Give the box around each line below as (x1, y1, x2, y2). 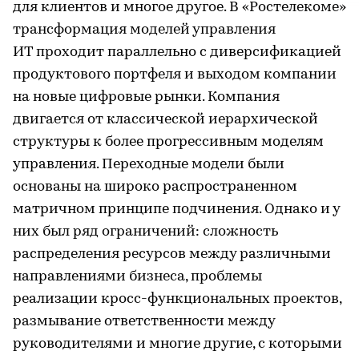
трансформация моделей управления (13, 22, 276, 38)
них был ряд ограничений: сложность (13, 224, 278, 240)
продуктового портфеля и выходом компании (13, 67, 337, 83)
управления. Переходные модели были (13, 157, 284, 172)
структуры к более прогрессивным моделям (13, 135, 324, 150)
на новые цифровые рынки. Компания (13, 90, 280, 105)
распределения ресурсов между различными (13, 247, 331, 262)
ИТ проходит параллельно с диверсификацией (13, 45, 341, 60)
